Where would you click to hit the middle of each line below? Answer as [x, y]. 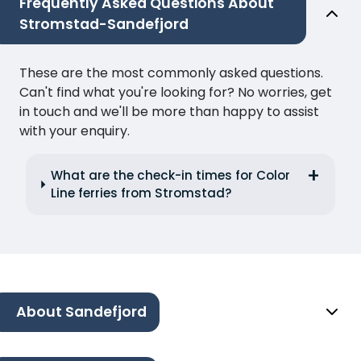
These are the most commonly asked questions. [171, 73]
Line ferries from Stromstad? [142, 193]
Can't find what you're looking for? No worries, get [176, 92]
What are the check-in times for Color [171, 175]
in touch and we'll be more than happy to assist [169, 111]
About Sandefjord [81, 312]
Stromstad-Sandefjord [104, 24]
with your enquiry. [75, 131]
